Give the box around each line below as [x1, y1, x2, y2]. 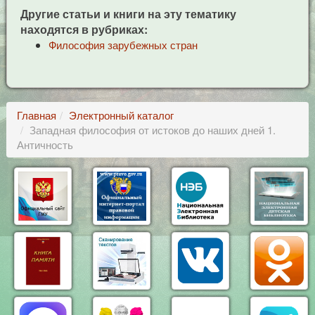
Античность [16, 137, 73, 152]
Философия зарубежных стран [48, 37, 198, 52]
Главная [16, 108, 56, 122]
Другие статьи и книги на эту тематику [20, 6, 236, 22]
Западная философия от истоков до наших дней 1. [29, 122, 276, 137]
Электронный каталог [68, 108, 174, 122]
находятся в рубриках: [20, 21, 148, 37]
